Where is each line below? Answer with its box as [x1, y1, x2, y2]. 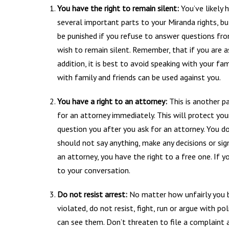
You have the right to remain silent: [57, 3, 179, 13]
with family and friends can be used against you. [57, 72, 221, 82]
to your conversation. [57, 165, 130, 175]
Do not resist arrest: [57, 189, 127, 199]
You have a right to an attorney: [57, 96, 167, 106]
